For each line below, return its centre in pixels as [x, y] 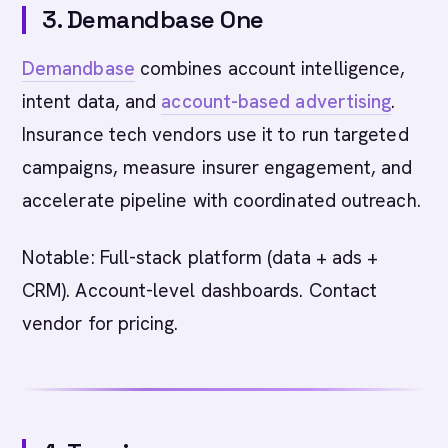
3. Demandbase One [153, 19]
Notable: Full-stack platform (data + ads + [200, 257]
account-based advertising [276, 101]
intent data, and [92, 101]
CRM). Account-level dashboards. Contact [200, 290]
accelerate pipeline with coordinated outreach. [221, 200]
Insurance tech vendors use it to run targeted [215, 134]
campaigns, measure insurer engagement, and [217, 167]
